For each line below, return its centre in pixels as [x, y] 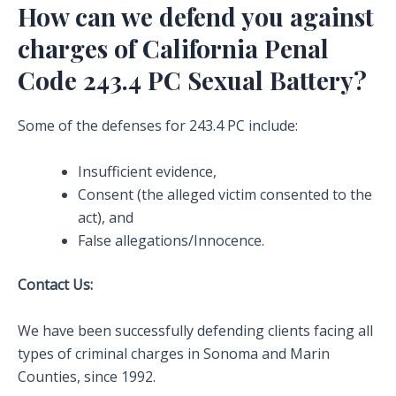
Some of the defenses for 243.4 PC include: [158, 126]
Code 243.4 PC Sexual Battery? [192, 80]
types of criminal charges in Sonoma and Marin [174, 353]
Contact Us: [55, 285]
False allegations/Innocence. [171, 240]
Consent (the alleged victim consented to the [225, 194]
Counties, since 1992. [87, 376]
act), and [106, 217]
